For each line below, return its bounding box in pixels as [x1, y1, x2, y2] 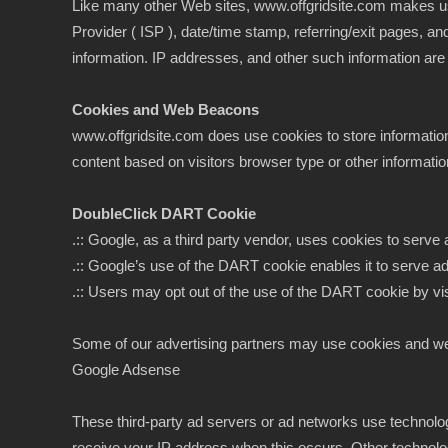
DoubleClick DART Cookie [72, 205, 256, 222]
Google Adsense [72, 361, 180, 378]
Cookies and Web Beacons [72, 101, 259, 118]
